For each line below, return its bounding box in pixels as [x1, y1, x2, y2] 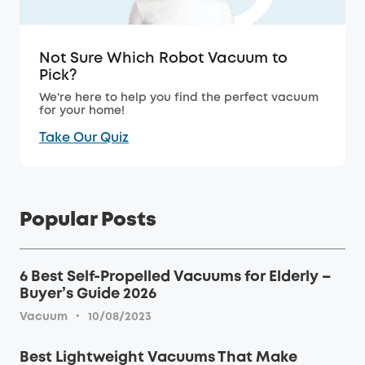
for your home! [39, 106, 125, 117]
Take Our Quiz [39, 132, 129, 145]
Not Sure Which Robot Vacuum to [39, 52, 288, 66]
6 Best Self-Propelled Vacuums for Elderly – [20, 270, 332, 284]
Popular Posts [20, 212, 156, 230]
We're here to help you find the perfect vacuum [39, 93, 319, 103]
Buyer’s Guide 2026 [20, 288, 156, 301]
